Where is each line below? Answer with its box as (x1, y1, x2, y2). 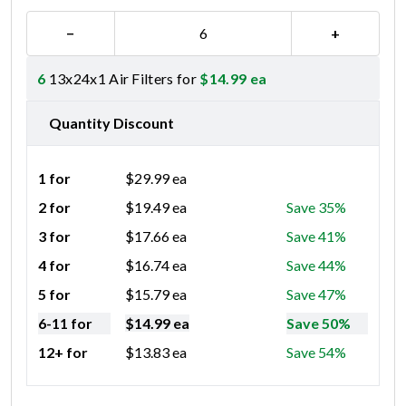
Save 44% (286, 256, 346, 274)
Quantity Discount (49, 113, 174, 131)
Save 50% (286, 314, 351, 332)
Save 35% (286, 198, 346, 216)
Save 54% (286, 343, 346, 361)
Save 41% (286, 227, 346, 245)
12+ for (38, 343, 88, 361)
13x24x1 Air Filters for (45, 69, 200, 87)
